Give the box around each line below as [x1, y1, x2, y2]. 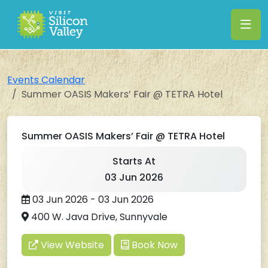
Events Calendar [7, 73, 85, 87]
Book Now [129, 238, 178, 252]
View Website [38, 238, 104, 252]
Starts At [112, 154, 156, 168]
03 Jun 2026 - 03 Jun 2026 [30, 193, 154, 206]
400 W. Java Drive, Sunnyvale [29, 210, 167, 224]
